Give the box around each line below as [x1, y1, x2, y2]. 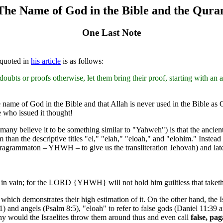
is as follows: [61, 56, 104, 65]
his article [31, 56, 61, 65]
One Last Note [82, 27, 141, 38]
